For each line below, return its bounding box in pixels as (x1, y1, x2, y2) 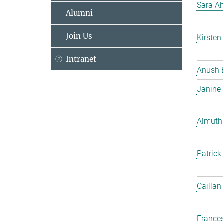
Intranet (66, 54, 96, 64)
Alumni (66, 8, 93, 18)
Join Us (66, 31, 92, 41)
